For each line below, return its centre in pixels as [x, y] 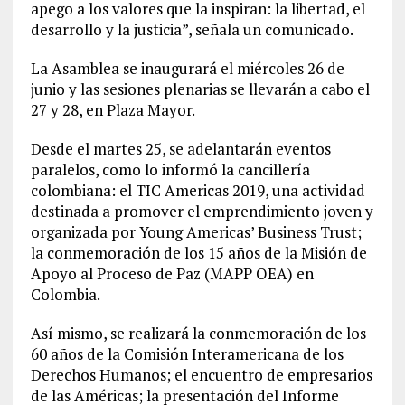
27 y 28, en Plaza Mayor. [113, 109]
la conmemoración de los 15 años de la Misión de [198, 252]
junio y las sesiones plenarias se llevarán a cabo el [200, 89]
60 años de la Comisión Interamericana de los [187, 353]
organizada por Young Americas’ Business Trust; [196, 231]
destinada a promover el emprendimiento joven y [202, 211]
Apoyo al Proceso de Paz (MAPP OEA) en [172, 273]
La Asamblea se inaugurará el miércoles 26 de [187, 68]
